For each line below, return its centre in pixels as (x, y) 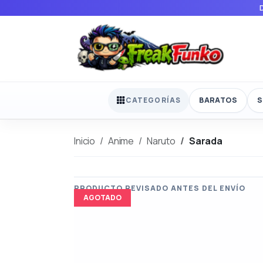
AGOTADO (102, 197)
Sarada (205, 141)
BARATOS (218, 100)
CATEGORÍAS (154, 100)
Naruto (161, 141)
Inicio (85, 141)
